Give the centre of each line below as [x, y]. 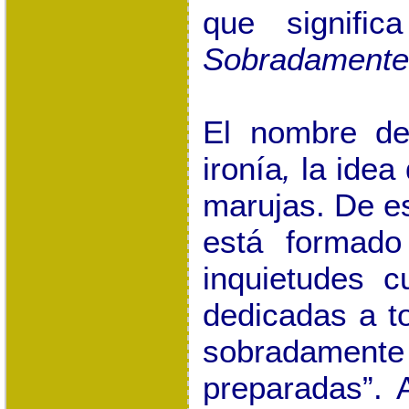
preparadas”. [299, 388]
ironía [242, 169]
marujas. [263, 205]
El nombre [279, 132]
